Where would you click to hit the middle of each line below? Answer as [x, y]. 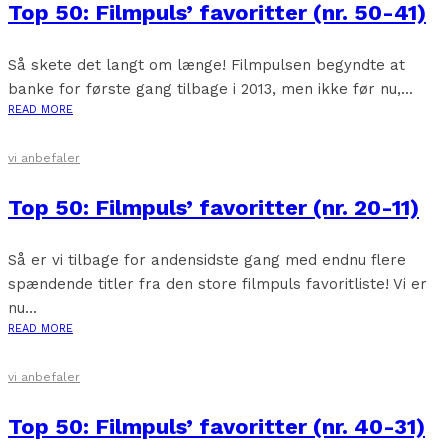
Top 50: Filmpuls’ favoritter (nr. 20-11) [213, 208]
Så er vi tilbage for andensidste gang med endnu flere [207, 260]
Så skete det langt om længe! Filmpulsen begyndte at [206, 65]
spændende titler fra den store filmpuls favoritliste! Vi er [217, 284]
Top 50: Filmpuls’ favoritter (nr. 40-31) [216, 427]
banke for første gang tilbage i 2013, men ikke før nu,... [210, 89]
